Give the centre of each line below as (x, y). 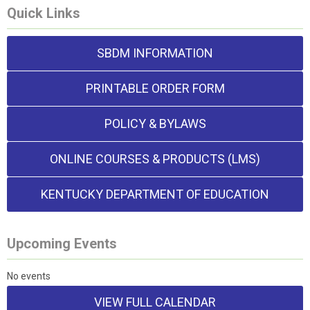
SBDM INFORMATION (155, 53)
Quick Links (44, 13)
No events (29, 276)
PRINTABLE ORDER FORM (155, 88)
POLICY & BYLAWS (155, 124)
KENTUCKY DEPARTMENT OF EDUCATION (155, 194)
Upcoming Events (62, 244)
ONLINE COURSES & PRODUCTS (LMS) (155, 159)
